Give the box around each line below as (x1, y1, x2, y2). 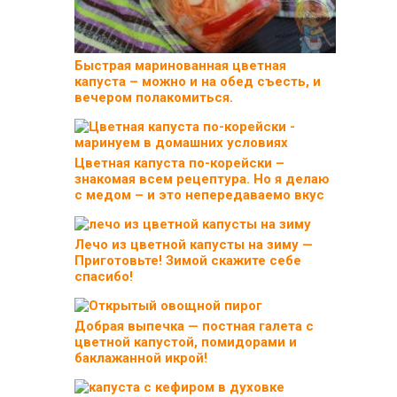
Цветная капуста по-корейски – (74, 154, 284, 171)
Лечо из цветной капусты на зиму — (74, 236, 313, 253)
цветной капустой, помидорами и (74, 333, 297, 350)
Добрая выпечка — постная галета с (74, 317, 314, 334)
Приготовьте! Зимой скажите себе (74, 252, 301, 269)
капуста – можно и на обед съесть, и (74, 73, 321, 90)
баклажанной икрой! (74, 349, 207, 366)
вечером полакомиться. (74, 89, 233, 105)
